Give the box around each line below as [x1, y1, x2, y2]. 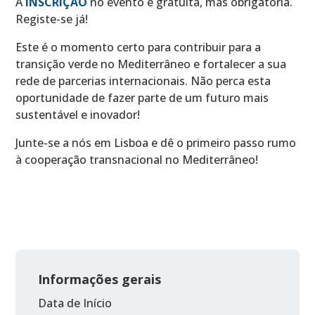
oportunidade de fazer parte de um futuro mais [15, 89, 269, 105]
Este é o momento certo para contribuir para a [15, 39, 262, 55]
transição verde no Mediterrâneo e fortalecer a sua [15, 56, 287, 72]
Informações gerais [38, 270, 162, 288]
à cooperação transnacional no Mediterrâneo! [15, 151, 259, 167]
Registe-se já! [15, 11, 89, 27]
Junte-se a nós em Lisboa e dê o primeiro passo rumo [15, 134, 297, 150]
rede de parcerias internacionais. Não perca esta [15, 72, 271, 89]
